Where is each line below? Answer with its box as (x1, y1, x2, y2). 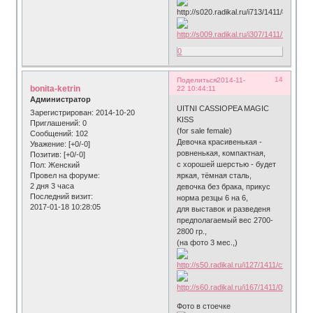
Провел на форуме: (30, 170, 101, 180)
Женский (46, 160, 80, 169)
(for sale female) (177, 126, 233, 136)
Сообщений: (30, 129, 74, 138)
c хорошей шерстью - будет (177, 160, 277, 169)
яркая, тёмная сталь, (177, 171, 252, 180)
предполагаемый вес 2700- (177, 216, 274, 225)
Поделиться (177, 75, 217, 84)
